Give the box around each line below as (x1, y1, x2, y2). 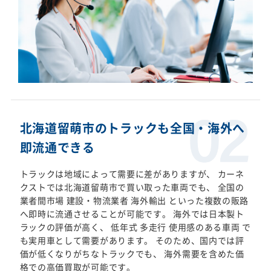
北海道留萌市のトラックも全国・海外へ (19, 119, 246, 137)
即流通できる (19, 139, 95, 157)
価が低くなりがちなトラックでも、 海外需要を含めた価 (19, 247, 244, 260)
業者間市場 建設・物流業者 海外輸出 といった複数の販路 (19, 194, 249, 207)
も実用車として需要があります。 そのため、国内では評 (19, 234, 244, 247)
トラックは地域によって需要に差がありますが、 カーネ (19, 168, 244, 180)
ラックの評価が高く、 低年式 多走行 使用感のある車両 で (19, 221, 251, 233)
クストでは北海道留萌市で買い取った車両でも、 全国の (19, 181, 244, 194)
